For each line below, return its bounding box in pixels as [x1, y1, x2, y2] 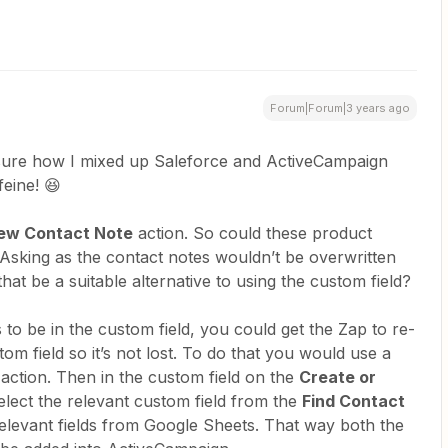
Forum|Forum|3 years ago [270, 101, 410, 115]
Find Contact [302, 391, 405, 411]
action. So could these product [133, 223, 372, 243]
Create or [299, 367, 376, 387]
